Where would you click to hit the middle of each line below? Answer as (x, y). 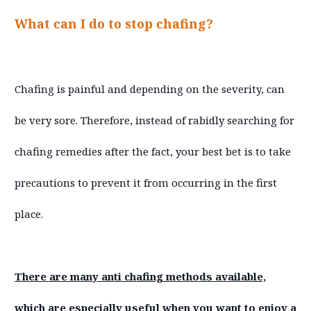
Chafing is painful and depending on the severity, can (150, 89)
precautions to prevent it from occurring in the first (146, 182)
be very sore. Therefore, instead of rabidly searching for (154, 120)
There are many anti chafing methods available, (140, 276)
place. (29, 213)
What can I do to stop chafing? (114, 23)
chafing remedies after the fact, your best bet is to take (153, 151)
